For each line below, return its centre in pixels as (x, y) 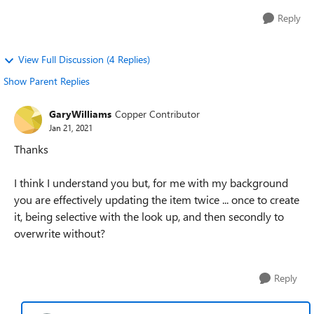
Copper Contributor (157, 114)
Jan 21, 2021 (71, 127)
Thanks (31, 149)
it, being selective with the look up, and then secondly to (149, 216)
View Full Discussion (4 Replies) (84, 59)
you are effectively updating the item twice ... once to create (157, 199)
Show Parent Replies (47, 81)
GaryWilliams (80, 114)
